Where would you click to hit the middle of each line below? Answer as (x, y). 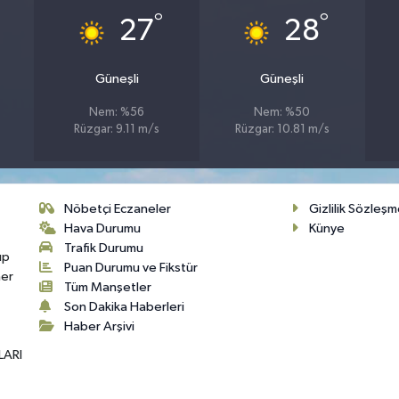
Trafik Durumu (104, 248)
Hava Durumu (103, 228)
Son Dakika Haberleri (125, 306)
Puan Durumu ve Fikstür (131, 267)
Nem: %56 (117, 113)
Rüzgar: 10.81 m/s (282, 130)
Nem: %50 (282, 113)
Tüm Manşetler (108, 287)
